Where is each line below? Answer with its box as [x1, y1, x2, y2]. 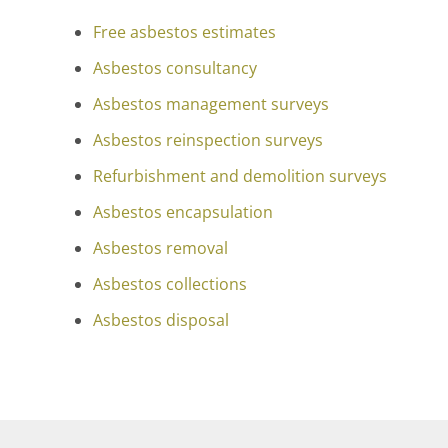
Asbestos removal [93, 237, 229, 260]
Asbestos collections [93, 273, 248, 296]
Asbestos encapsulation [93, 201, 274, 224]
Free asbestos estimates [93, 21, 277, 44]
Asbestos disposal [93, 309, 230, 332]
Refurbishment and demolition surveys [93, 165, 388, 188]
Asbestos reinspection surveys [93, 129, 324, 152]
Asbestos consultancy [93, 57, 258, 80]
